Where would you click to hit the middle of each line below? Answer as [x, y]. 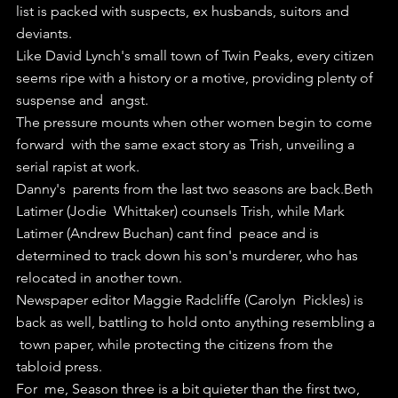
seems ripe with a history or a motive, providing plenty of [196, 77]
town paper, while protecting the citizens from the [176, 344]
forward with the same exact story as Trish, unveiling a [187, 144]
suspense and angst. [82, 99]
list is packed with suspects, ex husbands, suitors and [186, 11]
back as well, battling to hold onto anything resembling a [197, 322]
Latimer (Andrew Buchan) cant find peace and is [169, 233]
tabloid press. [59, 366]
